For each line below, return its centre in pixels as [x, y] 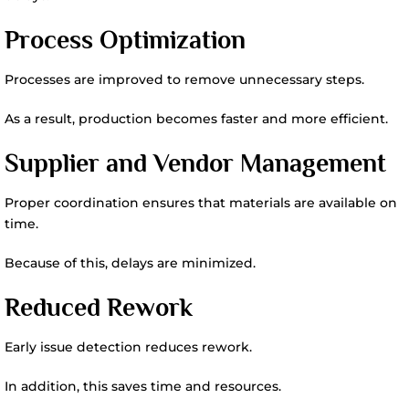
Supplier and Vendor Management [195, 163]
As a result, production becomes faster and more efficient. [196, 119]
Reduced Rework [99, 307]
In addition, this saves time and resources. [143, 386]
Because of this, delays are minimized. [130, 263]
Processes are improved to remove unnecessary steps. [184, 79]
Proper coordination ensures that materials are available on [201, 203]
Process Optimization [125, 40]
